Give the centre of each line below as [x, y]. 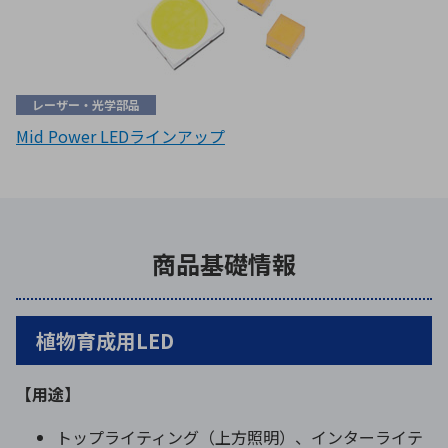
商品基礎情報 [224, 263]
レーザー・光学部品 [86, 105]
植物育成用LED [105, 340]
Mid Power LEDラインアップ [120, 135]
